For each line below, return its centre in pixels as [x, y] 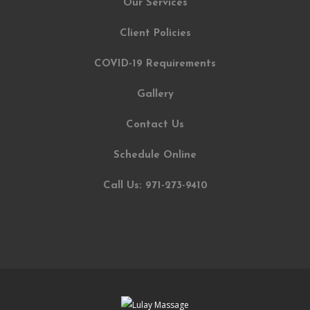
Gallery [155, 94]
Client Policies [155, 34]
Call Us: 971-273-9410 [155, 186]
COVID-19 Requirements [155, 64]
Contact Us [155, 125]
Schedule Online [155, 155]
